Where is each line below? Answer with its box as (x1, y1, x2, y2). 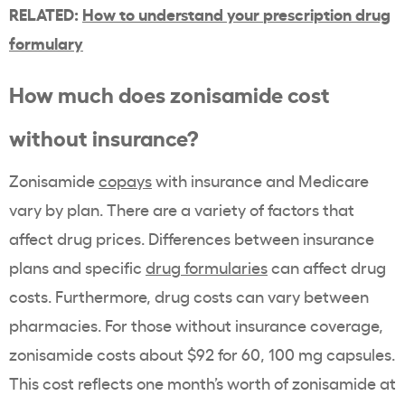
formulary (9, 31, 83, 53)
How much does (9, 78, 170, 108)
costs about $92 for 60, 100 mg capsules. (93, 343, 395, 364)
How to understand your (82, 2, 263, 24)
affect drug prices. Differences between (9, 227, 303, 249)
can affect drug (268, 256, 386, 278)
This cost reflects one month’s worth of (9, 372, 292, 393)
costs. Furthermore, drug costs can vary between (9, 285, 369, 306)
